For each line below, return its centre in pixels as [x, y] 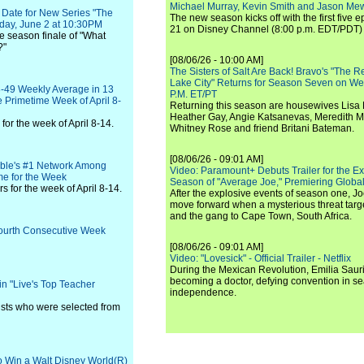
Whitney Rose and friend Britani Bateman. [262, 128]
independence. [203, 292]
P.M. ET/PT [193, 94]
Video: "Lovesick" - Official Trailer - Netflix [260, 258]
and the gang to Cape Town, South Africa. [261, 216]
